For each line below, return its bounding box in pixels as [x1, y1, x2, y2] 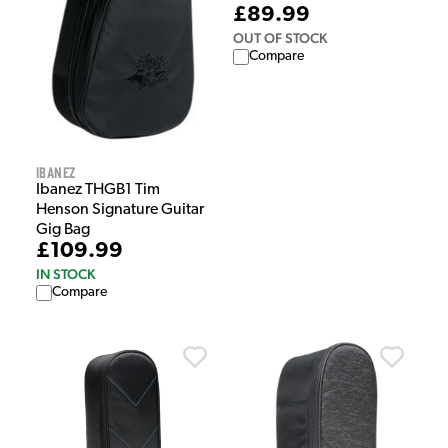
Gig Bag [36, 221, 90, 238]
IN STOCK [36, 265, 95, 282]
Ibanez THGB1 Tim [36, 181, 160, 198]
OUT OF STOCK [233, 30, 327, 47]
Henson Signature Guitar [36, 201, 204, 218]
